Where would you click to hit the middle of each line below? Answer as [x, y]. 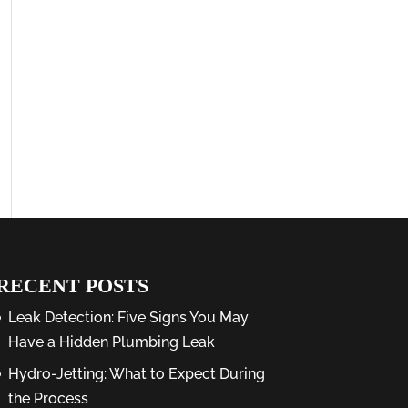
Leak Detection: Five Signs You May [128, 317]
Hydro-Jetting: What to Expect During [136, 374]
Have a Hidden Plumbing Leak [111, 342]
